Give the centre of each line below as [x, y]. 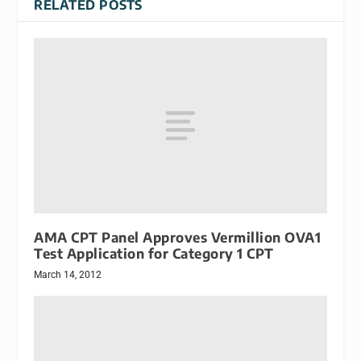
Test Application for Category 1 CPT [154, 253]
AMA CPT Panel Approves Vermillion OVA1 [178, 237]
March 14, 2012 [68, 274]
